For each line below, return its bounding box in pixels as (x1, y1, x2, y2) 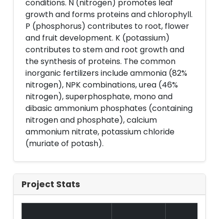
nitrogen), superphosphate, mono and (25, 91, 173, 102)
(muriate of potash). (25, 138, 104, 149)
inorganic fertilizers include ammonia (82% (25, 67, 187, 79)
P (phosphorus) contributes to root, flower (25, 21, 189, 32)
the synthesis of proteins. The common (25, 56, 175, 67)
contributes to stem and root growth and (25, 44, 184, 55)
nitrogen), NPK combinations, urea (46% (25, 79, 178, 90)
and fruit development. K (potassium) (25, 32, 170, 44)
